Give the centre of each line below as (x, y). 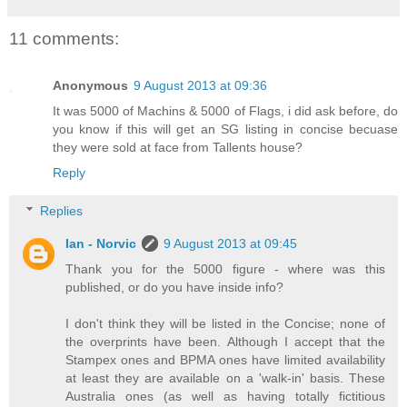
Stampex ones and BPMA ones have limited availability (225, 359)
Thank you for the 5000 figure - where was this (225, 268)
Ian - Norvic (101, 243)
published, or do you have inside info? (175, 287)
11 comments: (64, 39)
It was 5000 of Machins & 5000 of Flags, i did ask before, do (225, 111)
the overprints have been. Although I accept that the (225, 341)
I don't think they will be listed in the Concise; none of (225, 323)
